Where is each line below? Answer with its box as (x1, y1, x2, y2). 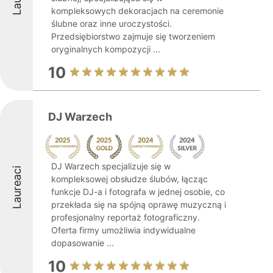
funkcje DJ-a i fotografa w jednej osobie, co (51, 186, 225, 197)
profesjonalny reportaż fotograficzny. (51, 212, 200, 222)
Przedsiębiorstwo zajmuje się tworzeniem (51, 31, 215, 41)
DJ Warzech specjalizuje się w (51, 161, 171, 171)
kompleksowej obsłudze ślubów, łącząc (51, 174, 208, 184)
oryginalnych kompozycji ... (51, 44, 160, 54)
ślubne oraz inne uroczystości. (51, 18, 172, 29)
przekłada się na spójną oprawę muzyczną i (51, 199, 226, 210)
